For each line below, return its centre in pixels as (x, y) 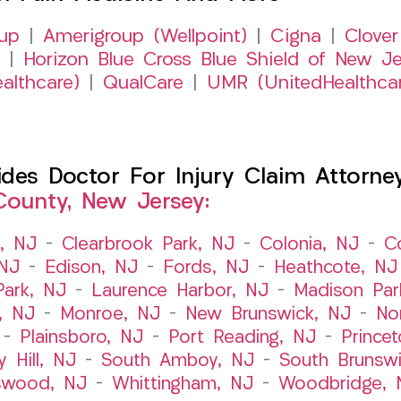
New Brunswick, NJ (268, 315)
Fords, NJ (205, 268)
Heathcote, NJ (335, 268)
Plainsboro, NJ (81, 338)
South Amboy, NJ (178, 361)
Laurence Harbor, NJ (179, 291)
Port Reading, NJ (242, 338)
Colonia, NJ (309, 245)
